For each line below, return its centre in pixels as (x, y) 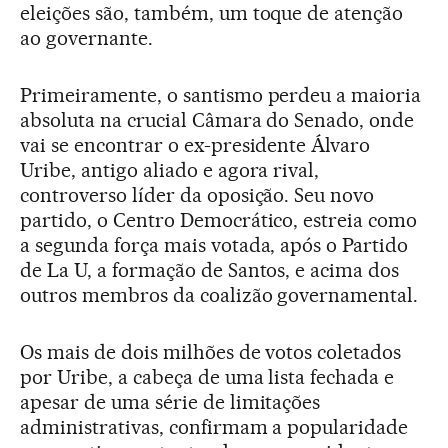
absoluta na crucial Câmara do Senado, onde (217, 120)
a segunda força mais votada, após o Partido (214, 245)
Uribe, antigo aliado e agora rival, (170, 170)
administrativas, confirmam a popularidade (214, 427)
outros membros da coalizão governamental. (219, 295)
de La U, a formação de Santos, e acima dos (210, 270)
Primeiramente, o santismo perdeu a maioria (221, 95)
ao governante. (86, 38)
